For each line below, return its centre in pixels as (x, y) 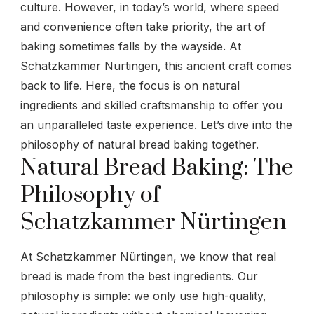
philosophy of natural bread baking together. (139, 144)
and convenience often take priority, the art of (143, 26)
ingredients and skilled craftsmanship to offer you (151, 105)
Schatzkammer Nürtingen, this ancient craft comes (156, 66)
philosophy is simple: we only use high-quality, (143, 295)
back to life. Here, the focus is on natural (130, 85)
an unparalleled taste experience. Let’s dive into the (156, 124)
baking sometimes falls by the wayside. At (131, 46)
